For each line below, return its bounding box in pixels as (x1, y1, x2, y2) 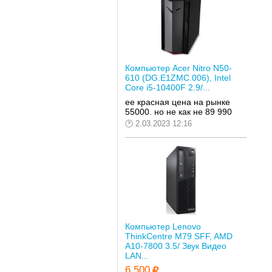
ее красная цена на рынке (124, 97, 230, 107)
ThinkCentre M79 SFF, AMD (124, 231, 233, 242)
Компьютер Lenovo (124, 222, 201, 232)
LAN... (124, 251, 149, 261)
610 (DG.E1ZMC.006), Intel (124, 72, 231, 83)
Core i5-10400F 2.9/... (124, 82, 210, 92)
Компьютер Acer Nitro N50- (124, 63, 232, 73)
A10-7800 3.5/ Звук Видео (124, 241, 226, 251)
